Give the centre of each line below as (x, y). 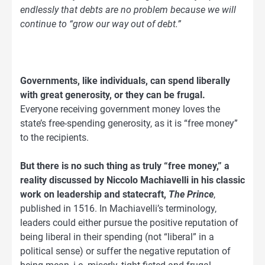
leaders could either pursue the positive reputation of (129, 223)
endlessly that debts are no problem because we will (128, 10)
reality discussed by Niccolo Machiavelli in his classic (132, 180)
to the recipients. (54, 138)
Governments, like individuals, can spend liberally (125, 81)
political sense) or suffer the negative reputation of (125, 251)
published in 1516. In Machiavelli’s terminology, (118, 209)
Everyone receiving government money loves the (120, 109)
